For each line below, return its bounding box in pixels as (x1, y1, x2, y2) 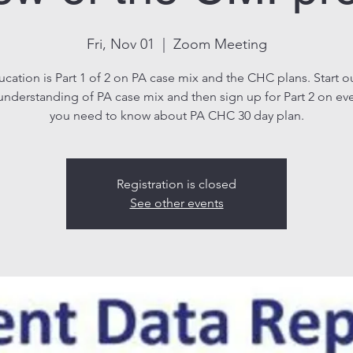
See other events (129, 195, 224, 210)
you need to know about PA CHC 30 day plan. (49, 107, 304, 123)
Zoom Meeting (173, 35, 267, 53)
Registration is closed (117, 176, 236, 191)
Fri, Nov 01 (86, 35, 154, 53)
